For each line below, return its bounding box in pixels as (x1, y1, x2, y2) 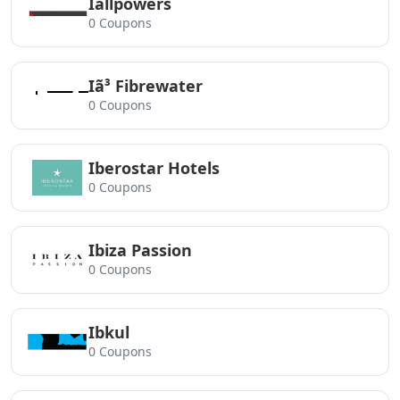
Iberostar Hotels (88, 157, 220, 179)
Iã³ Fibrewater (88, 75, 203, 96)
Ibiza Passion (88, 239, 192, 261)
